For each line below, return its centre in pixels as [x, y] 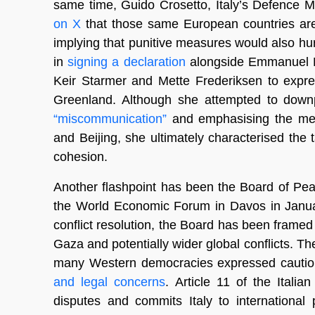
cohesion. [81, 156]
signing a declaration [127, 62]
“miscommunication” [110, 118]
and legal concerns [110, 282]
